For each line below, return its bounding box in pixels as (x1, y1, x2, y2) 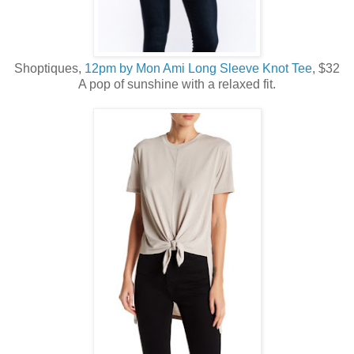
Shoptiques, (14, 62, 85, 76)
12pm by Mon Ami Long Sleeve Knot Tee (85, 62, 312, 76)
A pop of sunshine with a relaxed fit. (78, 77, 276, 92)
